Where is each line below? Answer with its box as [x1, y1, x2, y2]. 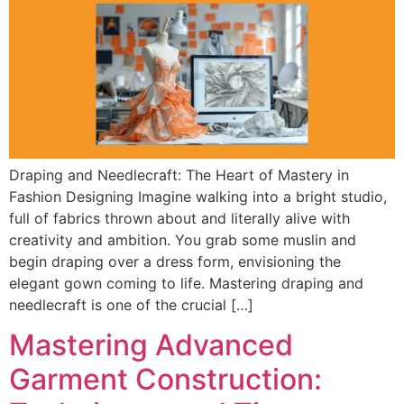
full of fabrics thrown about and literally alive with [9, 208, 350, 227]
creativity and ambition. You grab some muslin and [9, 230, 356, 249]
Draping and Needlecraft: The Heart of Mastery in [9, 165, 349, 184]
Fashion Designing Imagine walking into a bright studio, [9, 187, 387, 206]
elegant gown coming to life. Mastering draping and [9, 273, 363, 292]
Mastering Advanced [9, 327, 293, 363]
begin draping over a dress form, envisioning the [9, 252, 341, 271]
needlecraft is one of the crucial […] [9, 295, 253, 314]
